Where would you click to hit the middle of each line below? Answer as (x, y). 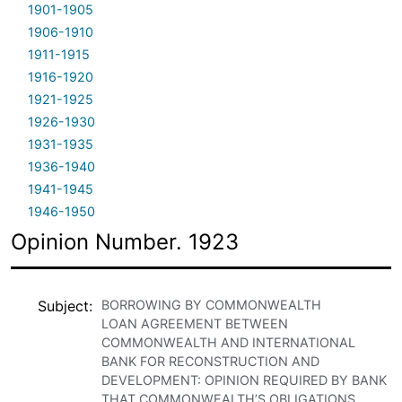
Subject (63, 306)
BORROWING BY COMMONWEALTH (211, 304)
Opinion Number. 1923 (125, 241)
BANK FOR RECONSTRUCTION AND (210, 361)
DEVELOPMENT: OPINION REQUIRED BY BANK (244, 380)
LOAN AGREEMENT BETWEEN (195, 323)
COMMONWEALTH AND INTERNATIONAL (228, 342)
